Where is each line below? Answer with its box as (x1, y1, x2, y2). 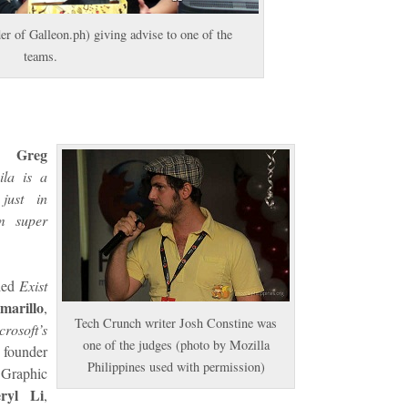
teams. (23, 47, 57, 66)
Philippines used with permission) (87, 357, 265, 375)
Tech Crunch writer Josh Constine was (75, 313, 277, 331)
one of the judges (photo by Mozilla (82, 335, 270, 353)
